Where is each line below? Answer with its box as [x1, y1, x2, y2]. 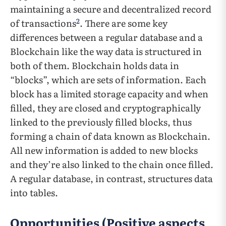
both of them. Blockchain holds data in [10, 59, 179, 73]
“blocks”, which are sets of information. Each [10, 73, 206, 87]
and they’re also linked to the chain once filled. [10, 157, 213, 172]
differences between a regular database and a [10, 30, 203, 44]
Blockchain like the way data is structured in [10, 44, 202, 59]
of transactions [10, 16, 76, 30]
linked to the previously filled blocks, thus [10, 115, 192, 129]
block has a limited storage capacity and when [10, 87, 208, 101]
